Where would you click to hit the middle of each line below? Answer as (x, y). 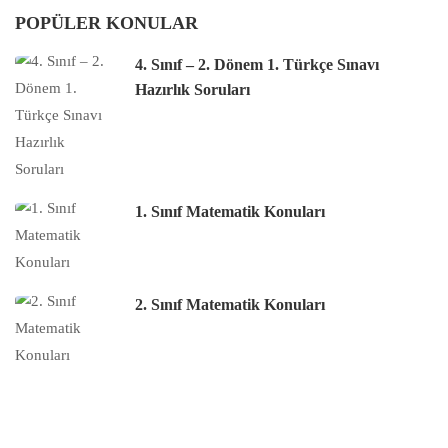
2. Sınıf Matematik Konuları (230, 305)
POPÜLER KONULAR (106, 23)
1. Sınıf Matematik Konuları (230, 212)
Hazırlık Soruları (192, 90)
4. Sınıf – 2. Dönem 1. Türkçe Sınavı (257, 65)
